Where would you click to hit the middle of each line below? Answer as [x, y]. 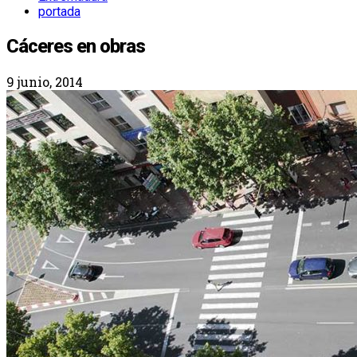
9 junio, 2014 [45, 81]
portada [59, 11]
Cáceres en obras [76, 46]
